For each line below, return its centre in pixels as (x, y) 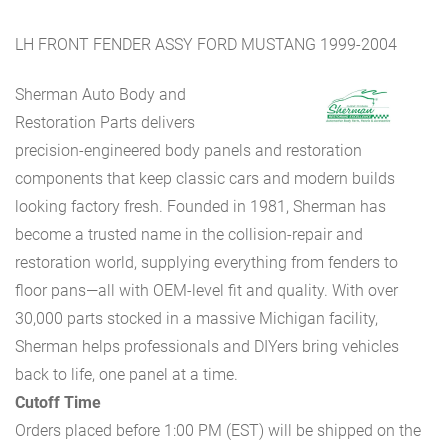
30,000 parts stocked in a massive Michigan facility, (196, 319)
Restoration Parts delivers (105, 123)
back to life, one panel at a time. (126, 375)
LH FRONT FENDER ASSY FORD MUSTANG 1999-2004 (206, 44)
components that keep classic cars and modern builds (205, 179)
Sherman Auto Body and (100, 95)
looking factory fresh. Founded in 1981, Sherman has (200, 207)
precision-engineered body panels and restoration (188, 151)
